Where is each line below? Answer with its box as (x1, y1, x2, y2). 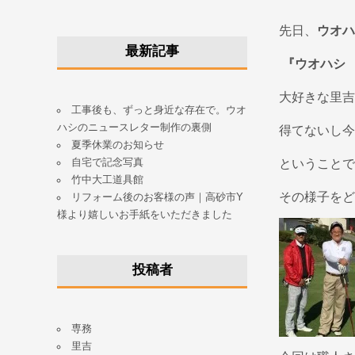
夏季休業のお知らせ (71, 139, 164, 151)
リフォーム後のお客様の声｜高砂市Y (71, 191, 243, 203)
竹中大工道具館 (71, 174, 143, 185)
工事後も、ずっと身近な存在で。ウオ (71, 104, 246, 116)
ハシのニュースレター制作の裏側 (57, 121, 212, 133)
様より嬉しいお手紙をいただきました (57, 208, 232, 220)
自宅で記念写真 (71, 156, 143, 168)
